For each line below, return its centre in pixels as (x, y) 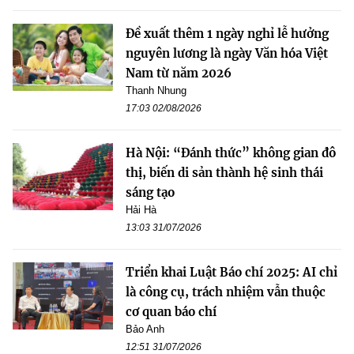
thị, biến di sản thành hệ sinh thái (224, 173)
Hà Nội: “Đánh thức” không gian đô (231, 153)
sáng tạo (150, 193)
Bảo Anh (145, 330)
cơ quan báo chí (171, 312)
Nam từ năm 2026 (179, 73)
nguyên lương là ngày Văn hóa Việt (227, 54)
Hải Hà (141, 210)
